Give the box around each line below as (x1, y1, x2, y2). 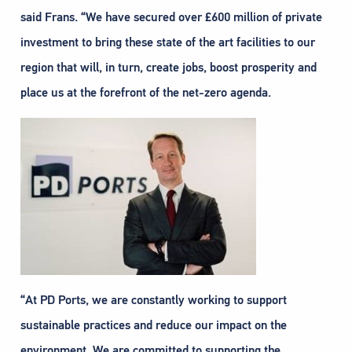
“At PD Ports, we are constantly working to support (20, 292, 287, 309)
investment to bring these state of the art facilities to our (20, 35, 315, 51)
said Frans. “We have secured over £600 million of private (20, 9, 322, 26)
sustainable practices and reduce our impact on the (20, 317, 287, 334)
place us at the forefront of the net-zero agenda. (20, 85, 271, 101)
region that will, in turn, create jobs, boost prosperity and (20, 60, 317, 76)
